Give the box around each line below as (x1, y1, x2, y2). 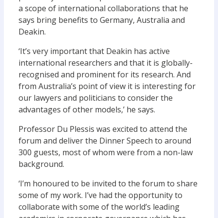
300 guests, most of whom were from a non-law (18, 147, 193, 158)
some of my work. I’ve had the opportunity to (18, 190, 182, 200)
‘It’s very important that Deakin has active (18, 46, 170, 56)
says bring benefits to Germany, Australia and (18, 15, 185, 25)
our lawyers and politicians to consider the (18, 92, 173, 103)
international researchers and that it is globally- (18, 57, 193, 68)
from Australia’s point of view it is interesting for (18, 81, 196, 91)
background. (18, 159, 64, 169)
